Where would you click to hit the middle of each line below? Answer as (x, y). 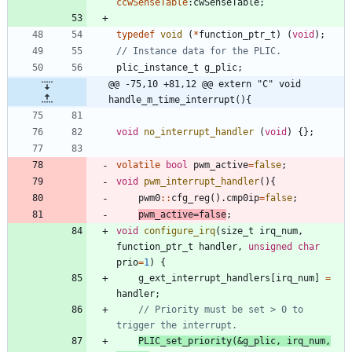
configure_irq (180, 231)
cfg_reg (191, 198)
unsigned (270, 246)
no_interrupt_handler (199, 132)
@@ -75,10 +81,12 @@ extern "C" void (205, 84)
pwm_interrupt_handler (202, 181)
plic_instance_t (158, 67)
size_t (237, 231)
